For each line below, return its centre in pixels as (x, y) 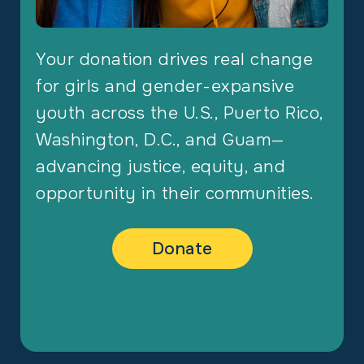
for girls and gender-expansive (165, 87)
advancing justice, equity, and (161, 167)
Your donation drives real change (175, 60)
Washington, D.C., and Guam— (160, 140)
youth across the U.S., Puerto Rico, (180, 113)
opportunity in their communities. (175, 194)
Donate (182, 249)
